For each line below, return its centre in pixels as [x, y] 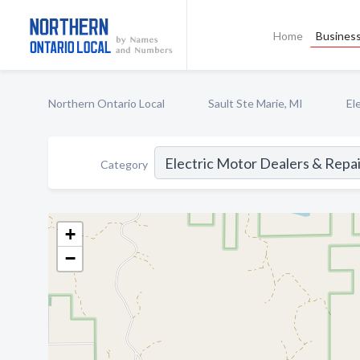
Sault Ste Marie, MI [256, 103]
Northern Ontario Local [106, 103]
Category [124, 164]
